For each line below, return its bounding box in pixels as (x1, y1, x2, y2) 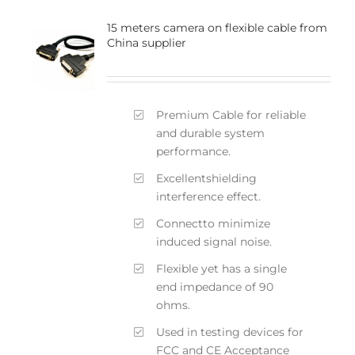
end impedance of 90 (156, 279, 274, 294)
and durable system (156, 125, 265, 140)
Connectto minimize (156, 216, 271, 231)
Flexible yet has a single (156, 261, 288, 276)
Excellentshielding (156, 170, 258, 185)
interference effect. (156, 189, 261, 204)
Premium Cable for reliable (156, 107, 307, 122)
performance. (156, 143, 231, 158)
